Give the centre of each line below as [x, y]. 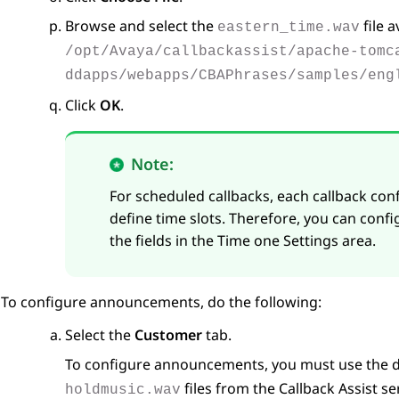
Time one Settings [278, 241]
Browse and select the [141, 26]
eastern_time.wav [289, 28]
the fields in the [163, 241]
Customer [168, 335]
